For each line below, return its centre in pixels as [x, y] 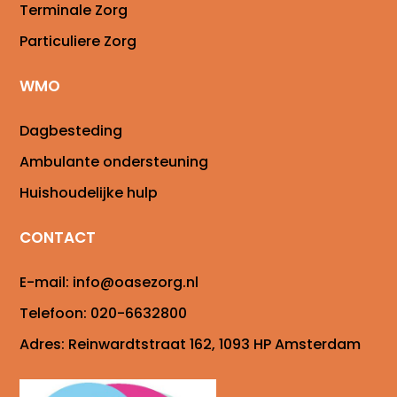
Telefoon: [55, 314]
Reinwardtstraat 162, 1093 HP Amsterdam [215, 345]
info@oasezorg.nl [136, 283]
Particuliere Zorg [78, 42]
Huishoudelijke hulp [89, 193]
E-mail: [47, 283]
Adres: [44, 345]
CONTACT [58, 238]
